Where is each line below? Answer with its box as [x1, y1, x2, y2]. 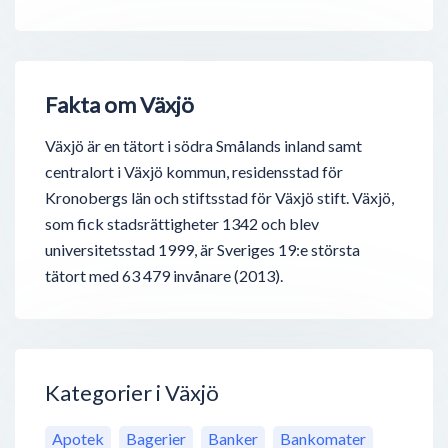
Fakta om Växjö [45, 91, 194, 119]
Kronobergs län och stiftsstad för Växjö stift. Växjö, [45, 188, 394, 208]
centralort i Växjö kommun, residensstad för [45, 162, 343, 182]
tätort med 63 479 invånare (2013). [45, 266, 283, 286]
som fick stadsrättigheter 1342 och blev [45, 214, 319, 234]
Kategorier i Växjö [45, 379, 219, 407]
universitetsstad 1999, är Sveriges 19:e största [45, 240, 360, 260]
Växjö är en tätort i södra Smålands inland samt [45, 136, 362, 156]
